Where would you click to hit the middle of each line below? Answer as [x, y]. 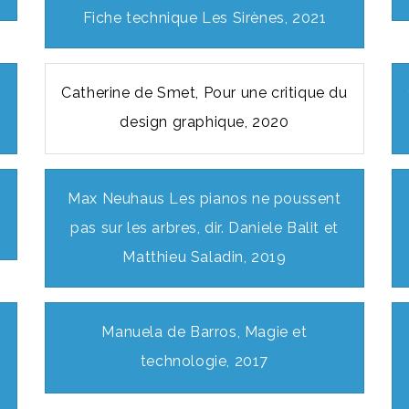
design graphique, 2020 [204, 122]
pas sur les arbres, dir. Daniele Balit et [204, 228]
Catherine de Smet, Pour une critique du [204, 93]
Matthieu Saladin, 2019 [204, 257]
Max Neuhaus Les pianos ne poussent [204, 199]
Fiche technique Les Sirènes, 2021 [204, 18]
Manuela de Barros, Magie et [204, 332]
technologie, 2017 [204, 362]
